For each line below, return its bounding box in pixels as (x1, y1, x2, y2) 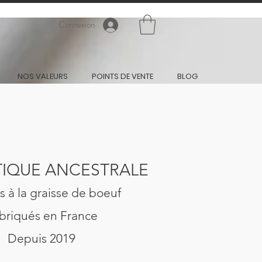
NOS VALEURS (17, 70, 68, 82)
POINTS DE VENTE (91, 70, 153, 82)
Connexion (58, 18, 95, 32)
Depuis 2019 (7, 230, 75, 246)
